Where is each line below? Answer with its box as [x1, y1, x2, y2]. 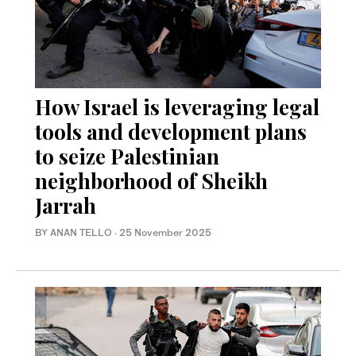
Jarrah [35, 191, 96, 219]
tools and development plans [35, 117, 307, 145]
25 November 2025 [119, 226, 211, 238]
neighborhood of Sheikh [35, 166, 268, 195]
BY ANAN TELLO [35, 226, 114, 238]
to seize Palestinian [35, 141, 219, 170]
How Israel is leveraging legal [35, 92, 319, 121]
